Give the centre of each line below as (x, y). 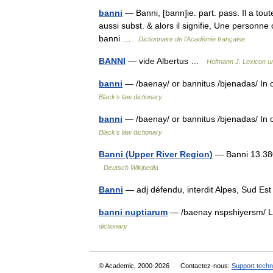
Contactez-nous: (206, 266)
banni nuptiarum (133, 212)
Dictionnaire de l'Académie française (192, 39)
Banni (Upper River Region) (156, 154)
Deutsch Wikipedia (131, 168)
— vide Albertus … (166, 61)
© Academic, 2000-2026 (135, 266)
